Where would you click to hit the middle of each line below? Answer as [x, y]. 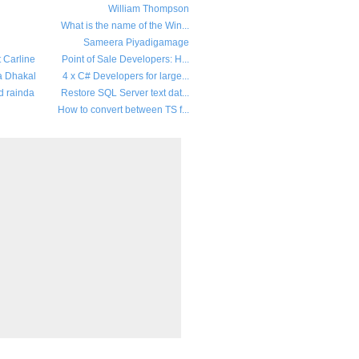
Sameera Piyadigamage [136, 42]
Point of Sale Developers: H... [125, 59]
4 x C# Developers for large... [126, 76]
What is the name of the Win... [125, 26]
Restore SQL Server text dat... [125, 93]
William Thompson [149, 9]
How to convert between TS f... [123, 110]
